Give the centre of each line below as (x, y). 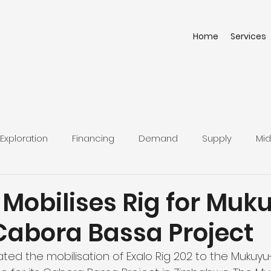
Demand (158, 138)
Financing (93, 138)
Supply (217, 138)
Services (248, 36)
